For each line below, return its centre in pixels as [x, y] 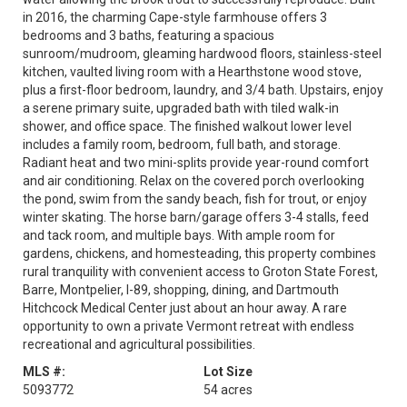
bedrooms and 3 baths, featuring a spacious [149, 35]
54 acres [228, 390]
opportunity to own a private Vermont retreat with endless [189, 326]
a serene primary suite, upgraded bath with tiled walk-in [181, 108]
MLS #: [44, 372]
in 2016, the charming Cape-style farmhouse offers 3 [175, 17]
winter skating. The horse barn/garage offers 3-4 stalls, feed [196, 217]
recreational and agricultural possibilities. [139, 344]
